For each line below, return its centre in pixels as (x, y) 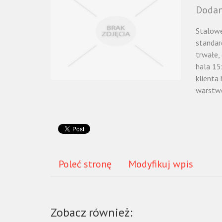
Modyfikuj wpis (161, 164)
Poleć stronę (85, 164)
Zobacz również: (91, 212)
